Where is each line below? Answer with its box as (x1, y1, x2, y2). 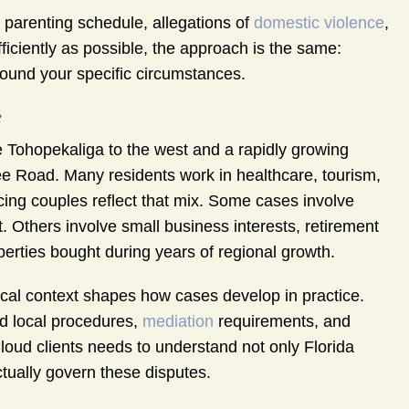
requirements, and (214, 312, 351, 331)
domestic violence (254, 14, 384, 33)
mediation (142, 312, 214, 331)
